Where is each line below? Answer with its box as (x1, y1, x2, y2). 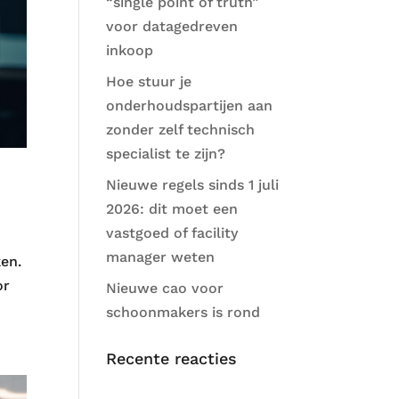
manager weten (106, 248, 216, 265)
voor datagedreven (106, 18, 239, 35)
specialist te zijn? (106, 145, 226, 162)
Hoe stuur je (106, 73, 192, 90)
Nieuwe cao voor (106, 280, 224, 297)
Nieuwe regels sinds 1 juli (106, 176, 280, 193)
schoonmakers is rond (106, 304, 261, 321)
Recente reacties (106, 349, 238, 368)
